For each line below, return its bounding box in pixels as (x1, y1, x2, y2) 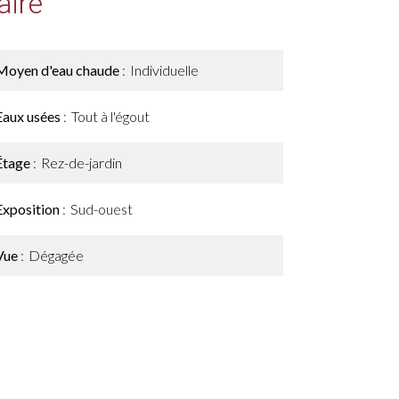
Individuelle (130, 61, 199, 78)
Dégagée (28, 247, 84, 264)
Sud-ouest (70, 200, 133, 217)
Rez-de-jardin (41, 154, 122, 171)
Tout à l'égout (71, 108, 150, 125)
